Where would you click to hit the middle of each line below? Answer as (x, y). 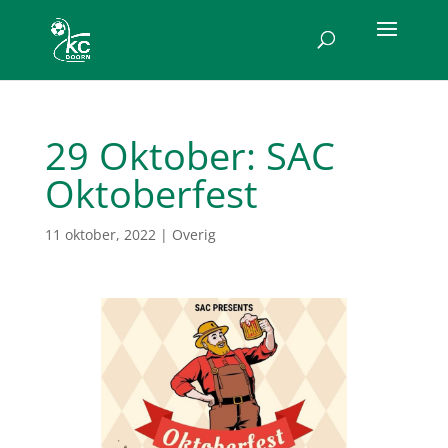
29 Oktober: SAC (189, 155)
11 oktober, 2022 (100, 234)
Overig (193, 234)
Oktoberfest (151, 193)
